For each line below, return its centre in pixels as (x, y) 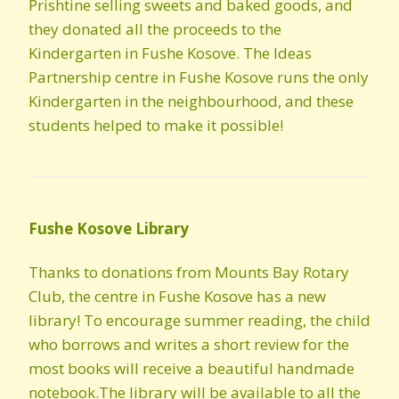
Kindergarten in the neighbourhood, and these (191, 101)
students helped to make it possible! (156, 125)
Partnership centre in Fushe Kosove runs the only (199, 77)
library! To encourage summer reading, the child (199, 320)
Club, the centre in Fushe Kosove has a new (177, 296)
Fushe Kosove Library (109, 228)
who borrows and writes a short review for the (189, 344)
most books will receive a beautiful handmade (191, 368)
